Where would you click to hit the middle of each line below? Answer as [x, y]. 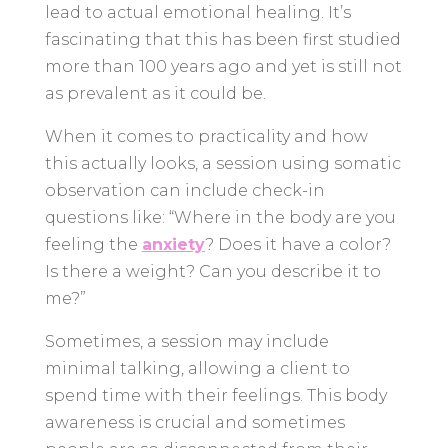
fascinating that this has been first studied [222, 39]
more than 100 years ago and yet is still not [223, 66]
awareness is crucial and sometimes [194, 422]
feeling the [93, 244]
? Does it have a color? [297, 244]
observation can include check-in [184, 190]
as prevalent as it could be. [155, 93]
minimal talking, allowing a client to [197, 368]
